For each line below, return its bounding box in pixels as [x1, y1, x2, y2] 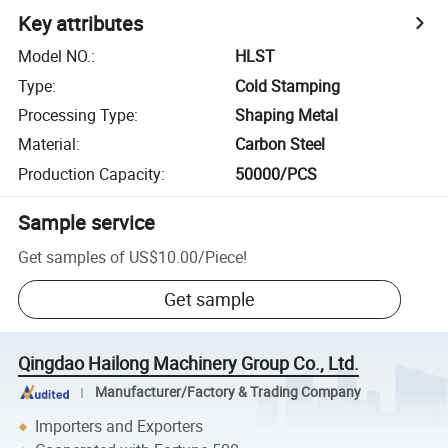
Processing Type [18, 103, 135, 126]
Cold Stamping [235, 74, 341, 97]
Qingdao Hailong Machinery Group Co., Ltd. [18, 351, 360, 376]
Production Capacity [18, 162, 162, 185]
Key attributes [18, 10, 144, 38]
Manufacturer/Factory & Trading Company [94, 383, 361, 402]
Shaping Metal [235, 103, 339, 126]
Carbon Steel [235, 133, 326, 156]
